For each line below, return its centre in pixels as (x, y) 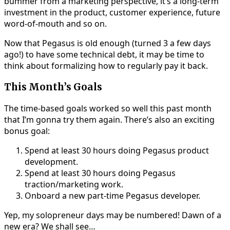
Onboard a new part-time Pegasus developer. (112, 195)
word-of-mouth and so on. (55, 24)
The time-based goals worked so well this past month (108, 108)
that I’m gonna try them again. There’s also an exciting (109, 119)
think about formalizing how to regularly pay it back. (106, 66)
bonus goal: (27, 131)
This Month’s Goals (53, 87)
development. (51, 161)
